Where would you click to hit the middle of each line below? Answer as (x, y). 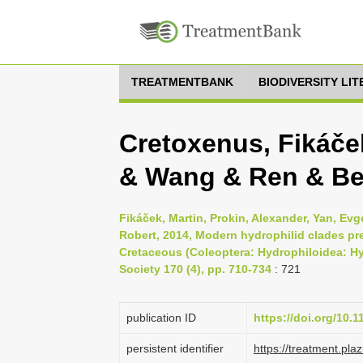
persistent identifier (175, 348)
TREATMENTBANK (182, 82)
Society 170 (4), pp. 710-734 (195, 269)
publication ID (161, 318)
